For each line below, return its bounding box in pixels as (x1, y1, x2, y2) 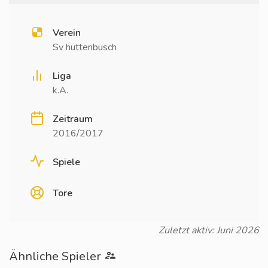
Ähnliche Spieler (9, 248, 104, 264)
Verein (53, 26, 81, 39)
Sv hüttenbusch (53, 41, 117, 54)
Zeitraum (53, 112, 93, 126)
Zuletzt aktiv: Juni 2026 (159, 224, 259, 237)
